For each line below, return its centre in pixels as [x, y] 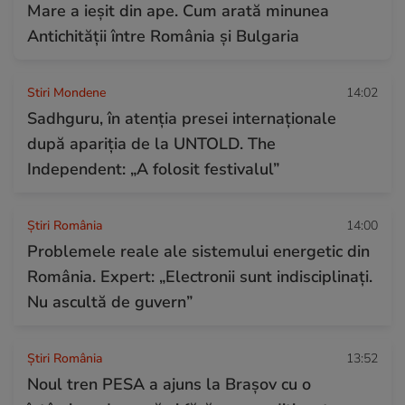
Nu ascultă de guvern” [110, 301]
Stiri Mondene [66, 92]
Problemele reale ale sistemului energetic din [198, 251]
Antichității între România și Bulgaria [163, 36]
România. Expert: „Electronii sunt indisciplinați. [200, 276]
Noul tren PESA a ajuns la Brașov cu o [169, 384]
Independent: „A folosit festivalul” [153, 169]
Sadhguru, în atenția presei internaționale [182, 118]
